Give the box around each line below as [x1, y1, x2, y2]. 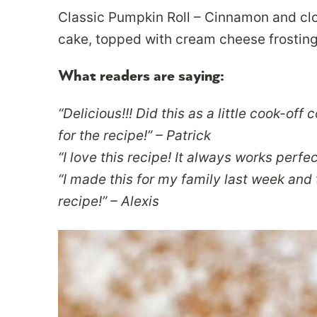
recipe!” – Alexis [58, 192, 159, 209]
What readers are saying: [58, 68, 224, 83]
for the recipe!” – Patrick [58, 127, 211, 144]
